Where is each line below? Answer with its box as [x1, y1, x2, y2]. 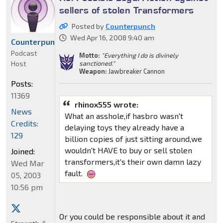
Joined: [11, 146, 35, 156]
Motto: [79, 51, 100, 60]
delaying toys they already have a [64, 122, 184, 132]
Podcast [11, 49, 37, 57]
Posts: [11, 79, 33, 88]
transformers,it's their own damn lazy [64, 157, 201, 167]
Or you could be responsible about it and [59, 212, 205, 222]
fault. [64, 168, 85, 178]
